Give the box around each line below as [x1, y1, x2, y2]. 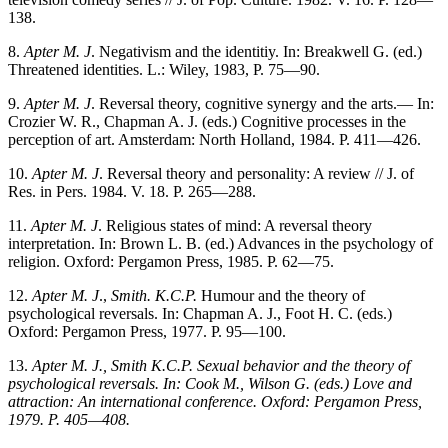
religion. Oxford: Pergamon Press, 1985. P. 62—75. [8, 252, 334, 270]
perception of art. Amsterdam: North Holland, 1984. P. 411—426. [8, 130, 421, 148]
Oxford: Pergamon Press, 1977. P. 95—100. [8, 322, 286, 340]
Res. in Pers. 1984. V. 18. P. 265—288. [8, 182, 256, 200]
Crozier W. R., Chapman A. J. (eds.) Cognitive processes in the [8, 112, 406, 130]
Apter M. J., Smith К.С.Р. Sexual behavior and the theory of [32, 356, 410, 374]
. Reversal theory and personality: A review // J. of [99, 164, 414, 182]
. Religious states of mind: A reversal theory [98, 216, 372, 234]
